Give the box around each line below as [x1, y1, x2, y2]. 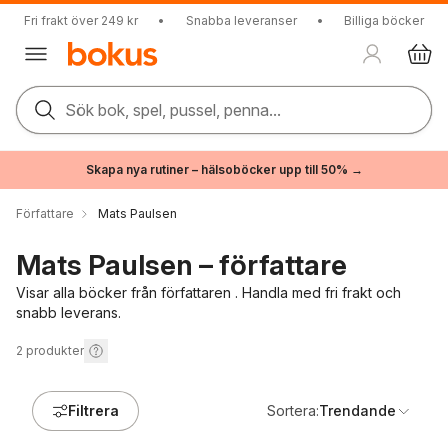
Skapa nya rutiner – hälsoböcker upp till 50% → [85, 162, 363, 177]
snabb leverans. [16, 304, 121, 321]
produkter [26, 343, 84, 358]
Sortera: [267, 402, 319, 419]
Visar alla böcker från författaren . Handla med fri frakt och [16, 284, 401, 301]
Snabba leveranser [185, 13, 297, 28]
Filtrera [68, 402, 119, 419]
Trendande [319, 402, 396, 419]
